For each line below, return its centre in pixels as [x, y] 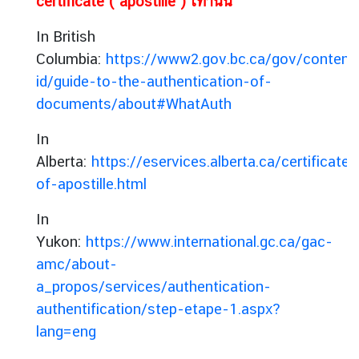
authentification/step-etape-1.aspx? [158, 309]
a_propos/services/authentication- [153, 286]
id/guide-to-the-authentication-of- [154, 81]
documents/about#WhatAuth [134, 103]
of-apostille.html [91, 184]
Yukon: [61, 241]
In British [66, 36]
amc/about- [77, 264]
